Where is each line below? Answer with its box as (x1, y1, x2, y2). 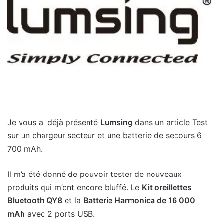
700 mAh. (7, 143, 43, 153)
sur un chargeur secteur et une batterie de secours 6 (7, 130, 202, 140)
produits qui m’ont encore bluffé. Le (7, 182, 142, 192)
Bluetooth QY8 (7, 195, 62, 205)
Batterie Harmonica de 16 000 (83, 195, 195, 205)
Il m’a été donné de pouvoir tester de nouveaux (7, 169, 182, 179)
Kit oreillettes (142, 182, 192, 192)
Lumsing (100, 117, 132, 127)
